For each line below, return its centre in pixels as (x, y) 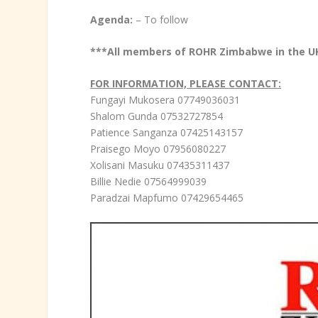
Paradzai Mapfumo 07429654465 (167, 198)
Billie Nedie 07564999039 (149, 182)
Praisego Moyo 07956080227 (158, 149)
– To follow (161, 19)
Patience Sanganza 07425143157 (167, 133)
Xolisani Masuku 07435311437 (160, 165)
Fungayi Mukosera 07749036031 (165, 100)
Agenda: (112, 19)
